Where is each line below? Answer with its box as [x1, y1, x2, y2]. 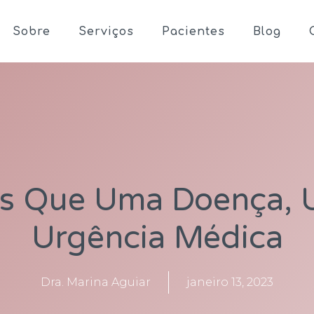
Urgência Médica [31, 219, 283, 258]
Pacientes [162, 25, 226, 38]
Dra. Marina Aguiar [41, 275, 151, 289]
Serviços [78, 25, 135, 38]
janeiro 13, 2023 [186, 275, 273, 289]
